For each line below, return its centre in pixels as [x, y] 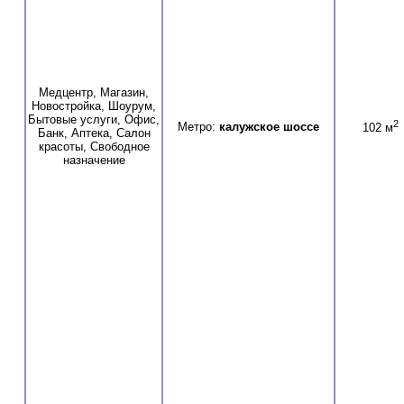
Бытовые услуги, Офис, [94, 119]
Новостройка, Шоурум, [94, 106]
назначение [94, 160]
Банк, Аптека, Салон [94, 133]
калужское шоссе [269, 126]
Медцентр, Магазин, [94, 92]
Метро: [198, 126]
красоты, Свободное [94, 146]
